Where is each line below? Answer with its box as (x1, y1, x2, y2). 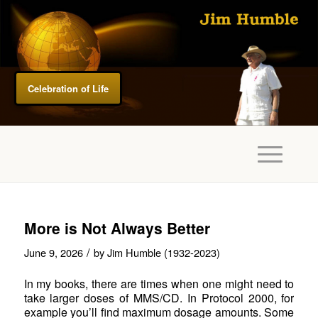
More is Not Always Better (23, 216, 210, 238)
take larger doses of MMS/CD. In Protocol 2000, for (23, 290, 295, 307)
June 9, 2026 (23, 244, 83, 260)
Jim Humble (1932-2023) (106, 244, 220, 260)
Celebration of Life (28, 82, 109, 95)
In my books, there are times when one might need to (23, 275, 295, 292)
